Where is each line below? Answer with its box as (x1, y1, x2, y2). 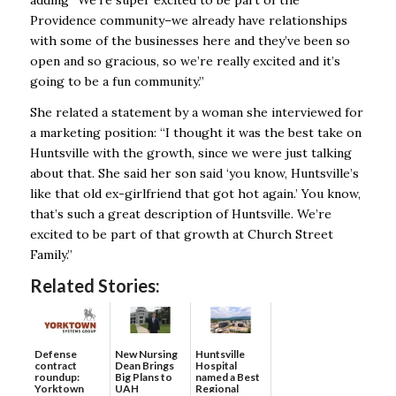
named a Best (194, 370, 260, 385)
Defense (34, 346, 77, 361)
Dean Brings (114, 358, 174, 372)
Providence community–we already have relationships (29, 11, 347, 28)
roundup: (34, 369, 80, 384)
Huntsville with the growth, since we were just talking (29, 144, 352, 161)
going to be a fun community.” (29, 72, 208, 89)
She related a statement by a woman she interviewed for (29, 103, 363, 120)
